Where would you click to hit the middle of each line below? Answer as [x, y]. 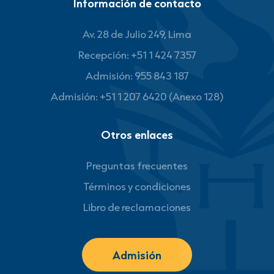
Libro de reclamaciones [137, 207]
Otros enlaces [137, 135]
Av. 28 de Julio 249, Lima [137, 34]
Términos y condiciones [137, 186]
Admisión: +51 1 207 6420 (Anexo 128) [137, 96]
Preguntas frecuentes [137, 165]
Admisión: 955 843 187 [137, 76]
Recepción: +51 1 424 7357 [137, 55]
